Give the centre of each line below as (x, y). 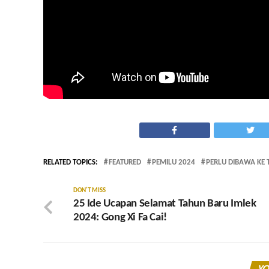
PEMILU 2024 (174, 163)
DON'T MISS (89, 191)
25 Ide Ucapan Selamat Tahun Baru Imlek (165, 204)
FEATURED (125, 163)
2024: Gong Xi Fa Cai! (120, 218)
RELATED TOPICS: (71, 163)
